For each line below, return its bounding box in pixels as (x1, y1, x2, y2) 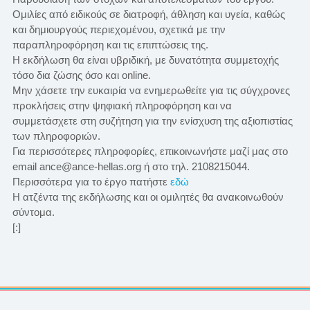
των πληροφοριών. (12, 129, 100, 142)
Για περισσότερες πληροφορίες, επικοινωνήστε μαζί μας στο (12, 145, 288, 157)
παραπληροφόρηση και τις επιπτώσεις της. (12, 38, 208, 51)
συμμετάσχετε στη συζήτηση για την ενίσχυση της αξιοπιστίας (12, 114, 293, 127)
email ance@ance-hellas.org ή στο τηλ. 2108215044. (12, 160, 250, 172)
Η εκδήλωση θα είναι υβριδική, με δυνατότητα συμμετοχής (12, 53, 279, 66)
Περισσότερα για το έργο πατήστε (12, 175, 170, 188)
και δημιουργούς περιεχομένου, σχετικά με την (12, 23, 226, 35)
